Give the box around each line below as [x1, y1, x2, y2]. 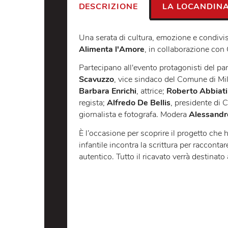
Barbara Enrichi [87, 146, 152, 158]
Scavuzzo [87, 132, 127, 146]
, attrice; [151, 146, 185, 158]
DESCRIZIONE [87, 52, 153, 65]
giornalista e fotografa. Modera [87, 172, 210, 185]
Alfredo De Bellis [118, 159, 189, 172]
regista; [87, 159, 119, 172]
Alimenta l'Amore [87, 99, 160, 112]
